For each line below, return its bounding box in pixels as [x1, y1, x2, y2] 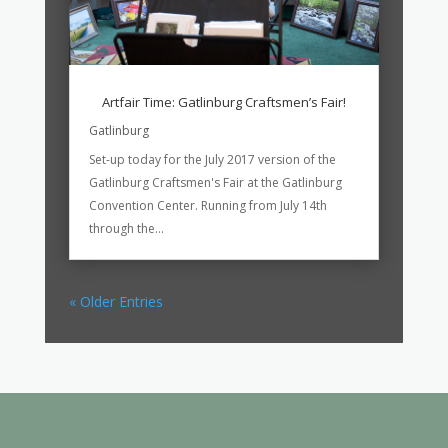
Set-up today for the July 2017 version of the [88, 151, 336, 169]
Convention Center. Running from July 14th [88, 197, 327, 215]
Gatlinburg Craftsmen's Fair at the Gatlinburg [88, 174, 342, 192]
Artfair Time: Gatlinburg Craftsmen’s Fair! [101, 93, 346, 112]
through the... [88, 220, 164, 238]
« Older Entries [68, 292, 163, 312]
